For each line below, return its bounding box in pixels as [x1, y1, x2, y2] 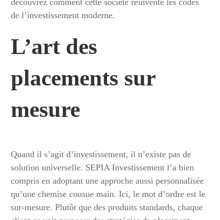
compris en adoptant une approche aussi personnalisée [11, 176, 204, 186]
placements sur [11, 65, 156, 91]
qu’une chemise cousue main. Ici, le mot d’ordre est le [11, 189, 206, 199]
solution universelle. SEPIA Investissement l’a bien [11, 163, 194, 173]
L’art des [11, 34, 98, 59]
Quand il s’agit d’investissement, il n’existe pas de [11, 149, 192, 160]
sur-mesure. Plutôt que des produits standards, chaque [11, 202, 203, 213]
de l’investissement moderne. [11, 10, 115, 21]
